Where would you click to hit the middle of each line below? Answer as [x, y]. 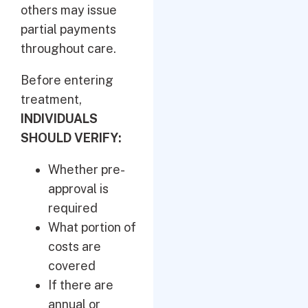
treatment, [51, 99]
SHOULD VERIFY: [73, 138]
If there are [81, 285]
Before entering [67, 80]
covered [72, 266]
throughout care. [68, 48]
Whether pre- [87, 169]
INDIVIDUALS [59, 119]
